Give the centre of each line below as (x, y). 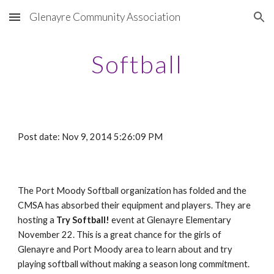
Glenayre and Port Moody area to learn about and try (125, 249)
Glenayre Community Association (105, 17)
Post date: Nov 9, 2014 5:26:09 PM (91, 137)
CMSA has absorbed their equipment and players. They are (135, 205)
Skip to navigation (226, 23)
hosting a (37, 220)
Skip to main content (53, 23)
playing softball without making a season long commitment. (134, 264)
